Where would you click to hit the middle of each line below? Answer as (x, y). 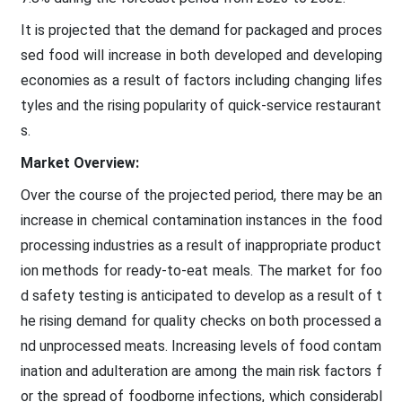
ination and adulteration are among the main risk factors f (201, 371)
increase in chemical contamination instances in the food (201, 220)
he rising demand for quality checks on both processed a (201, 320)
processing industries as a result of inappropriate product (201, 245)
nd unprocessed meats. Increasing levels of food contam (201, 345)
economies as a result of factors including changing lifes (201, 80)
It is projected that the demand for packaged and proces (201, 30)
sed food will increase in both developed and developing (201, 55)
